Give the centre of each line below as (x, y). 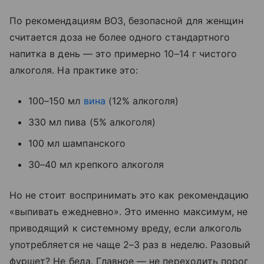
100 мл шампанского (77, 143)
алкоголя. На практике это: (74, 70)
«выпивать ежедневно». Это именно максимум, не (129, 212)
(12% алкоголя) (142, 101)
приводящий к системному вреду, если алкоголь (126, 228)
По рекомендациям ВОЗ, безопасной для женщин (127, 21)
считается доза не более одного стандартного (120, 37)
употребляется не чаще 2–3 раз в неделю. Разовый (130, 245)
